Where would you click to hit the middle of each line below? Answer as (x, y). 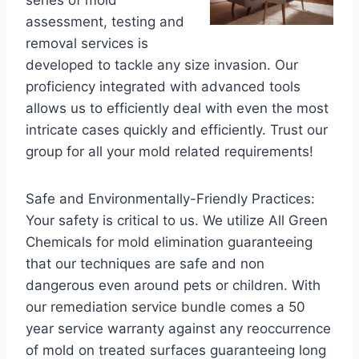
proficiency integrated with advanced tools (163, 87)
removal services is (87, 43)
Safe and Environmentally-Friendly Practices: (170, 199)
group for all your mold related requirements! (169, 151)
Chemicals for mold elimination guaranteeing (169, 242)
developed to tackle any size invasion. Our (162, 65)
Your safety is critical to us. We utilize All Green (177, 220)
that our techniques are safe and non (145, 264)
